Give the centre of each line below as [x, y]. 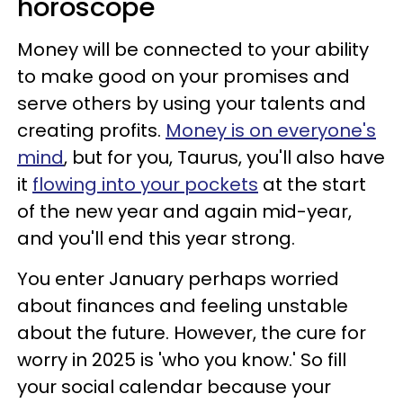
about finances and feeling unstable [183, 306]
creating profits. [91, 130]
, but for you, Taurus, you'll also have [224, 157]
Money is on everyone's [271, 130]
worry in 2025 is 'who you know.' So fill [182, 360]
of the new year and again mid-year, [184, 211]
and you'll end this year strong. [158, 238]
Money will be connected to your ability [193, 49]
